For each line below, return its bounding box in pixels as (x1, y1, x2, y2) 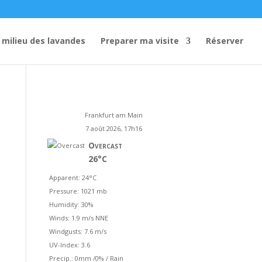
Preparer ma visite (101, 35, 179, 46)
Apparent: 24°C (49, 173, 96, 182)
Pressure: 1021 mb (49, 187, 107, 195)
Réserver (206, 35, 243, 46)
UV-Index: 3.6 (49, 240, 90, 249)
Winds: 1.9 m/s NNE (49, 213, 108, 222)
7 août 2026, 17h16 (85, 124, 142, 133)
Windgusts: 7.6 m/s (49, 227, 106, 236)
